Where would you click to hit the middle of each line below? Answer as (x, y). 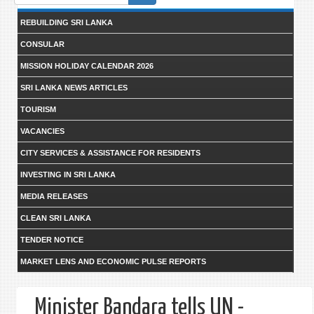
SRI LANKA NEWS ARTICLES (74, 88)
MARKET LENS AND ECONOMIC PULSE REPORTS (113, 261)
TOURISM (38, 109)
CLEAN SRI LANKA (55, 218)
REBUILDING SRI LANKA (66, 22)
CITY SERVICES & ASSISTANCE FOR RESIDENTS (110, 153)
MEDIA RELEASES (54, 196)
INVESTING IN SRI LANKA (68, 175)
